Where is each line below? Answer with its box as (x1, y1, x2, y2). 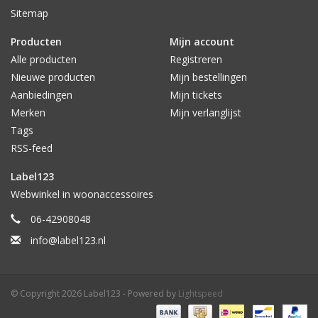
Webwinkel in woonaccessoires (11, 187, 153, 202)
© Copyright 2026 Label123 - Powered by (11, 287, 178, 300)
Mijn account (170, 35, 234, 49)
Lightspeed (178, 287, 223, 300)
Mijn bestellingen (170, 70, 247, 84)
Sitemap (11, 6, 48, 21)
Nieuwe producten (11, 70, 95, 84)
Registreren (170, 53, 222, 67)
